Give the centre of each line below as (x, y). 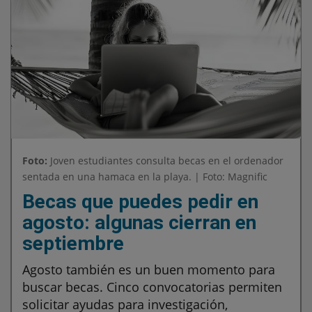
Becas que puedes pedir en (140, 202)
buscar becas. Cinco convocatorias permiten (152, 287)
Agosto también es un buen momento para (149, 270)
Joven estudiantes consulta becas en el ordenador (165, 161)
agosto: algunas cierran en (139, 223)
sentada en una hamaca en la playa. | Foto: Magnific (145, 177)
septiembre (73, 244)
